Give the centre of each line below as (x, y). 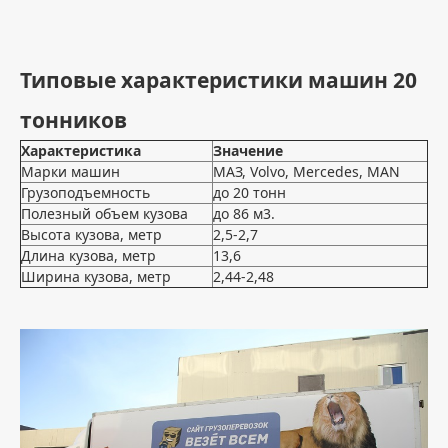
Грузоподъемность (85, 193)
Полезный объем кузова (104, 214)
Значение (248, 151)
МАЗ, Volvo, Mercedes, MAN (306, 172)
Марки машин (70, 172)
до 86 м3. (244, 214)
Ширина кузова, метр (96, 277)
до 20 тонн (249, 193)
